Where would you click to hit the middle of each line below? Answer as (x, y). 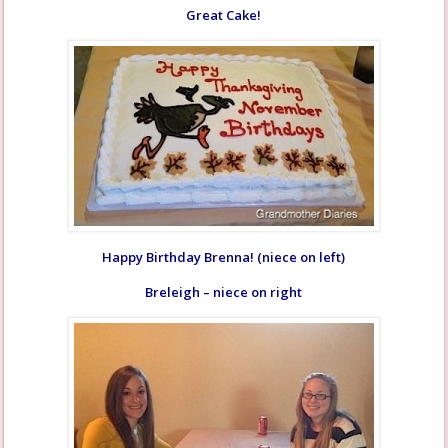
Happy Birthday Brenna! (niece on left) (224, 257)
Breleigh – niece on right (224, 292)
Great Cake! (224, 15)
